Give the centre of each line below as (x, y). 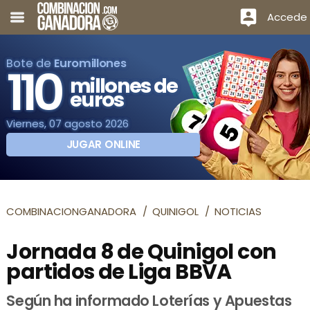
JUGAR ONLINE (103, 145)
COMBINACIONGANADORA (72, 211)
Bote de (30, 64)
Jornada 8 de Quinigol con (142, 251)
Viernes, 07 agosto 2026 (68, 124)
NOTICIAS (238, 211)
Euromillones (90, 64)
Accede (287, 17)
